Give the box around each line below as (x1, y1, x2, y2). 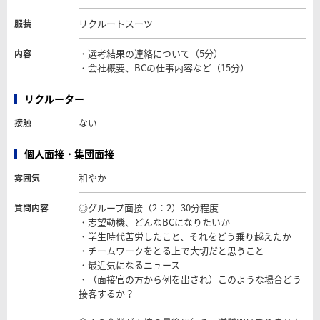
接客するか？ (79, 286, 134, 301)
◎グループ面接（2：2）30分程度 (79, 201, 219, 215)
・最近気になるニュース (79, 258, 180, 272)
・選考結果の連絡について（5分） (79, 46, 223, 61)
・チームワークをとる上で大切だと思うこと (79, 244, 264, 258)
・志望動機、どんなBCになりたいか (79, 215, 230, 229)
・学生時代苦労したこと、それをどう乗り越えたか (79, 229, 291, 244)
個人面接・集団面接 (24, 146, 114, 161)
